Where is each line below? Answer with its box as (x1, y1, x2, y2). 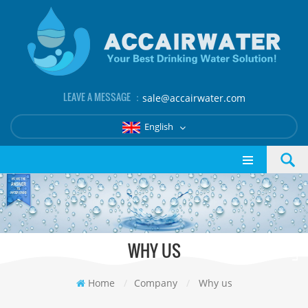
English (144, 120, 175, 133)
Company (133, 276, 177, 289)
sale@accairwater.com (142, 91, 245, 104)
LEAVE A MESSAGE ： (63, 89, 142, 104)
